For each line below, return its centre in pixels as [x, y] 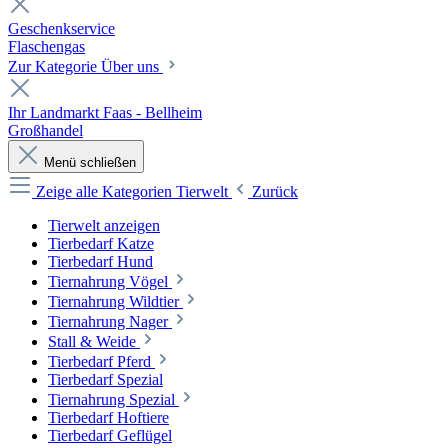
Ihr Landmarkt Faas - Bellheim [105, 112]
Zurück [275, 191]
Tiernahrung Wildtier [113, 301]
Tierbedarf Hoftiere [108, 417]
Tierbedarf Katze [101, 243]
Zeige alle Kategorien [106, 191]
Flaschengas [46, 46]
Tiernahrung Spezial [111, 399]
